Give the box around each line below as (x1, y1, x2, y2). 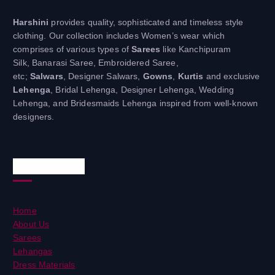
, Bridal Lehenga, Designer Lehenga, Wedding (50, 85, 234, 95)
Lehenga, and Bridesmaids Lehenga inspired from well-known (13, 98, 258, 109)
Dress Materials (13, 259, 76, 269)
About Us (13, 219, 50, 229)
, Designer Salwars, (63, 71, 143, 82)
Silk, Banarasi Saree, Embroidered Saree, (13, 58, 179, 68)
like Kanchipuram (160, 44, 231, 55)
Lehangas (13, 246, 53, 256)
